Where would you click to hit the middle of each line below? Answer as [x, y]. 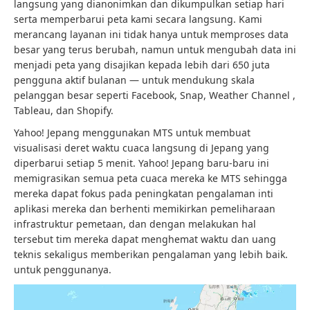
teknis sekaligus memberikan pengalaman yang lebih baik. [151, 254]
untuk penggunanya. [63, 269]
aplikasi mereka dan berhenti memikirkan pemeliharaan [145, 208]
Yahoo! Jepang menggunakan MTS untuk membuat [132, 132]
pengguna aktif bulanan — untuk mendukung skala [134, 80]
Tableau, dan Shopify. [64, 110]
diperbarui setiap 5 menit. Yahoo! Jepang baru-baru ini [142, 163]
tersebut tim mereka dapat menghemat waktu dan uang [145, 239]
